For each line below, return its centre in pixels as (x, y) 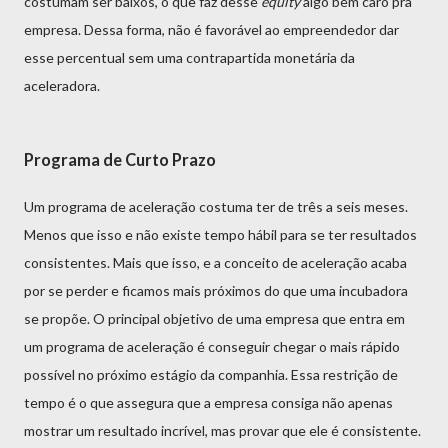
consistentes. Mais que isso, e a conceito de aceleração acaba (215, 262)
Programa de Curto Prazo (120, 160)
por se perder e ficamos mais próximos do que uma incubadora (216, 290)
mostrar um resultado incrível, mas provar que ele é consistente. (222, 430)
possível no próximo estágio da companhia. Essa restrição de (211, 374)
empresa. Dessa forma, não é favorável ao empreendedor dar (211, 29)
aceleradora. (62, 85)
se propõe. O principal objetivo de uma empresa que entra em (214, 318)
